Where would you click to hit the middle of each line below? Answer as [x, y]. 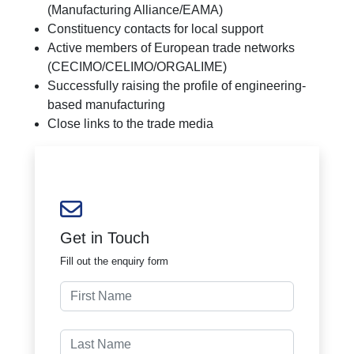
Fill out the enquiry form [114, 261]
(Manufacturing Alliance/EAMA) [135, 10]
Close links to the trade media [130, 124]
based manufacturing [106, 105]
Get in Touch [105, 238]
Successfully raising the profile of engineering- [177, 86]
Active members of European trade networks [171, 48]
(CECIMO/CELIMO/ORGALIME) [137, 67]
